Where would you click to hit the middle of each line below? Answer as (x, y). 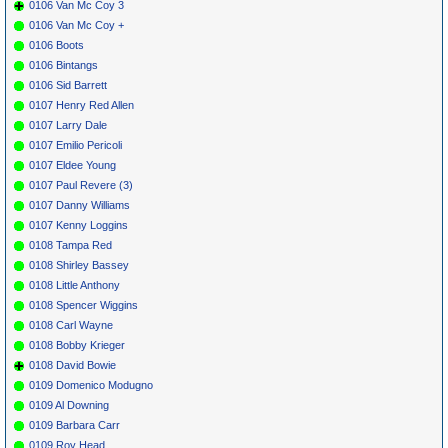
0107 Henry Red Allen (81, 104)
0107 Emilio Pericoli (75, 144)
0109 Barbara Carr (74, 424)
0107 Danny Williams (79, 204)
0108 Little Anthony (74, 284)
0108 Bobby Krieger (77, 344)
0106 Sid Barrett (68, 84)
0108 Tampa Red (70, 244)
